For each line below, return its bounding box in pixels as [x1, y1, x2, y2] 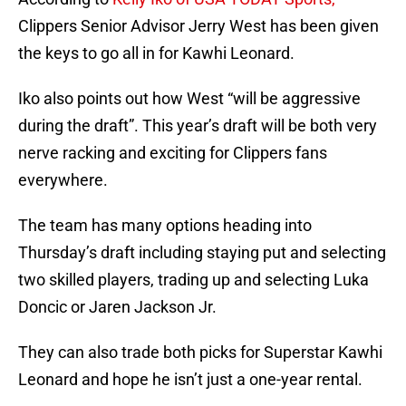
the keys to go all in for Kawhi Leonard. [18, 43, 295, 63]
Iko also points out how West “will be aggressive [18, 89, 361, 109]
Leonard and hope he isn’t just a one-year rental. [18, 370, 362, 390]
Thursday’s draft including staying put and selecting [18, 243, 386, 263]
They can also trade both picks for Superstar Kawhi [18, 343, 382, 362]
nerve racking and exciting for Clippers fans [18, 143, 327, 163]
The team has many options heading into [18, 216, 312, 236]
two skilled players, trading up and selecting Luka [18, 270, 369, 290]
